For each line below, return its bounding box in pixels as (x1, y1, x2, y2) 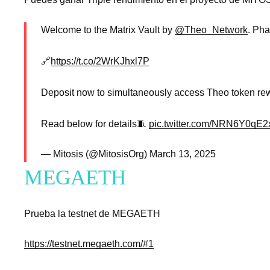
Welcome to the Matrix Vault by (41, 25, 175, 36)
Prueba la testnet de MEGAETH (24, 208, 160, 219)
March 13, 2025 (149, 149, 216, 160)
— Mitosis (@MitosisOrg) (41, 149, 149, 160)
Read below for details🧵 (41, 119, 149, 130)
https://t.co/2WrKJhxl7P (51, 56, 149, 67)
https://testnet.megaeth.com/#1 (24, 238, 154, 249)
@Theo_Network (175, 25, 248, 36)
